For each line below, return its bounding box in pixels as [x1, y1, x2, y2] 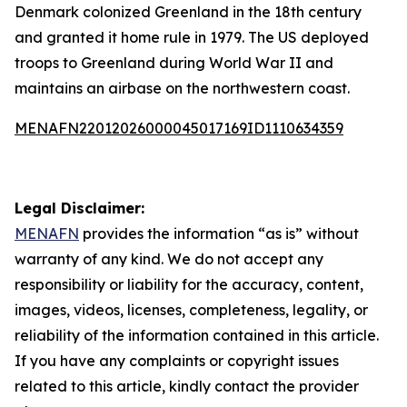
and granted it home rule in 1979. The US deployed [15, 28, 369, 46]
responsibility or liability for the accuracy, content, [15, 275, 363, 293]
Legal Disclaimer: [15, 199, 144, 217]
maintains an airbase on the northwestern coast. [15, 79, 350, 97]
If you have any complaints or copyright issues [15, 352, 339, 370]
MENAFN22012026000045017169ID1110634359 [15, 119, 343, 137]
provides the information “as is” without [79, 224, 359, 243]
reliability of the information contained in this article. [15, 326, 379, 344]
